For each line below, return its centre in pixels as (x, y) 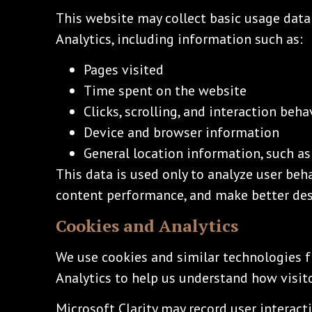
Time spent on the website (165, 91)
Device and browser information (181, 133)
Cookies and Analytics (147, 225)
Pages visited (124, 70)
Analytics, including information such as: (179, 39)
